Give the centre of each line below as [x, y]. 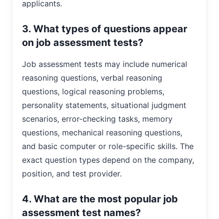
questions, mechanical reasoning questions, [102, 132]
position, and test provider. [72, 173]
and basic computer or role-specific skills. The [108, 146]
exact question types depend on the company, [108, 160]
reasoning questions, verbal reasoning [92, 77]
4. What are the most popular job [100, 199]
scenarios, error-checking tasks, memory [97, 119]
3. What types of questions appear [105, 29]
